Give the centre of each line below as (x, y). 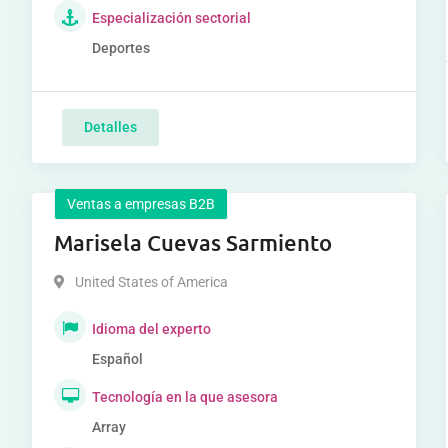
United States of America (152, 282)
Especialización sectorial (172, 18)
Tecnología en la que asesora (185, 397)
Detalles (111, 127)
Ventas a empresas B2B (141, 204)
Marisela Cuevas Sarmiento (193, 242)
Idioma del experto (152, 329)
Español (118, 359)
